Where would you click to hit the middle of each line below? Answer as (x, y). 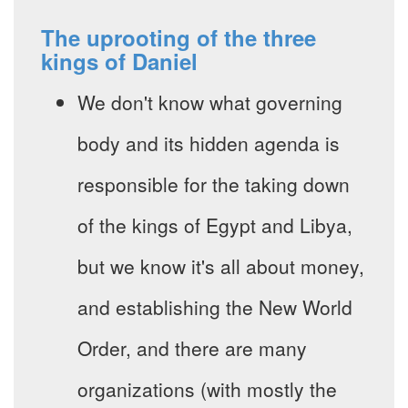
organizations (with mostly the (207, 389)
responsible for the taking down (214, 184)
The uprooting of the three (178, 38)
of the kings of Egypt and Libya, (215, 225)
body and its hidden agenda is (209, 143)
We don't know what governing (210, 102)
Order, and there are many (192, 348)
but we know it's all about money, (221, 266)
